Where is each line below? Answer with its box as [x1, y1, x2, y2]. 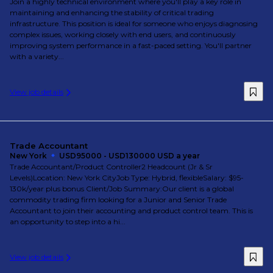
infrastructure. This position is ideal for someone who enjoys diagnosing [10, 19, 258, 28]
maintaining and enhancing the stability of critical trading [10, 8, 214, 17]
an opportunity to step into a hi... [10, 217, 126, 226]
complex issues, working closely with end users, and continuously [10, 30, 236, 39]
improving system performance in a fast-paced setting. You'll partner [10, 41, 252, 50]
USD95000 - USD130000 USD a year [59, 151, 200, 160]
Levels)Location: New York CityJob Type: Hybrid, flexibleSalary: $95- [10, 173, 244, 182]
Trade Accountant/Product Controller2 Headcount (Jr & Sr [10, 162, 213, 171]
